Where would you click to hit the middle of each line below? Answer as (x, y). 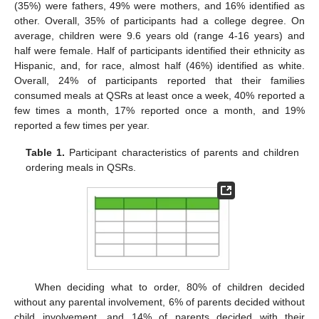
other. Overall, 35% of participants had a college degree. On (159, 20)
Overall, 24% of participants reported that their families (159, 80)
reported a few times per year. (82, 125)
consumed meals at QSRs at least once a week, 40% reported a (159, 95)
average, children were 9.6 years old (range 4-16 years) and (159, 35)
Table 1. (46, 153)
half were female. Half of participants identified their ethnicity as (159, 50)
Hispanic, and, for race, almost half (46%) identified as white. (159, 65)
